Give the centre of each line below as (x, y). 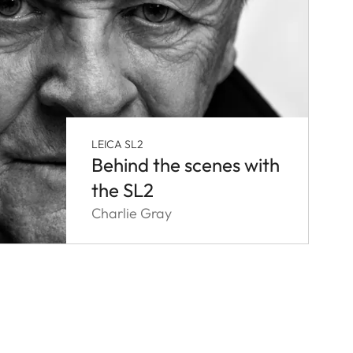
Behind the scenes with (186, 164)
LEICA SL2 (117, 144)
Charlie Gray (132, 213)
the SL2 (123, 190)
